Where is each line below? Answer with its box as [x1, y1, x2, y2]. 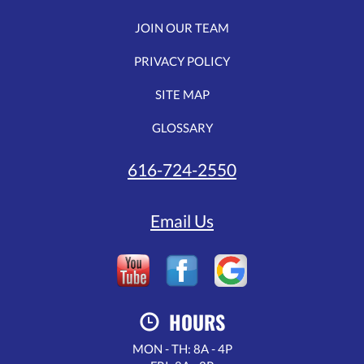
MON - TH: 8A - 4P [132, 340, 232, 356]
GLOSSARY [151, 119, 213, 135]
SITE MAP [154, 86, 210, 102]
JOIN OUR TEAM [135, 19, 229, 35]
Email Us [150, 210, 214, 231]
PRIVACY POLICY [134, 53, 230, 68]
